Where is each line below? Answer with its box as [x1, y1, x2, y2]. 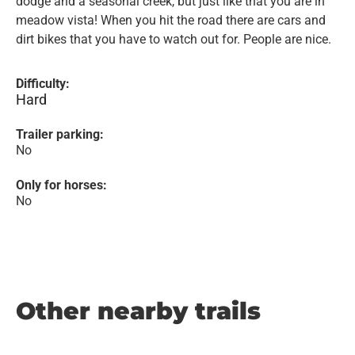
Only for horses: [16, 177, 107, 193]
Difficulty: [16, 76, 70, 91]
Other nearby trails [16, 296, 261, 326]
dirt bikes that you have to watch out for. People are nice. [16, 32, 331, 47]
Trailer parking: [16, 127, 104, 142]
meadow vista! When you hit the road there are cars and [16, 13, 326, 28]
